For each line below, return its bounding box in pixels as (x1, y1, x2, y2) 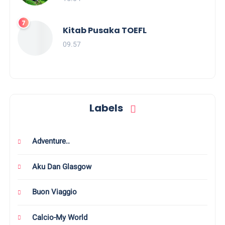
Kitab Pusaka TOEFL (63, 24, 147, 36)
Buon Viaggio (30, 187, 77, 197)
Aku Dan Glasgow (30, 162, 92, 171)
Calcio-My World (30, 212, 88, 222)
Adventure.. (30, 137, 70, 146)
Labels (89, 101, 125, 116)
